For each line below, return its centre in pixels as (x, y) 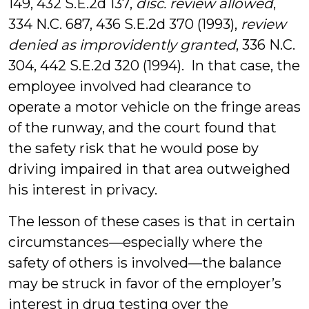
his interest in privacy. (83, 190)
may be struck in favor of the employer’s (145, 283)
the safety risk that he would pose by (133, 148)
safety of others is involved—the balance (145, 263)
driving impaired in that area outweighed (149, 169)
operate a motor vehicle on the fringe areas (154, 107)
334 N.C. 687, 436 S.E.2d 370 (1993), (124, 24)
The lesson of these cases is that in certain (152, 221)
